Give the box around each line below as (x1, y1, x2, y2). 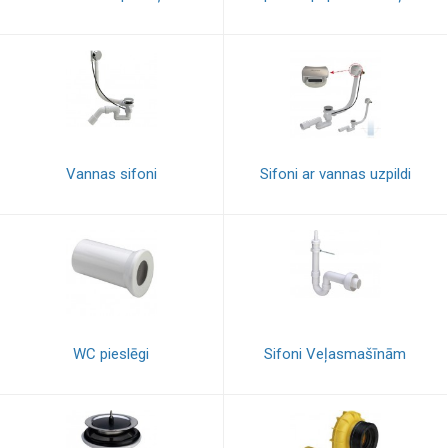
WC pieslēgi (73, 345, 150, 363)
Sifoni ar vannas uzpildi (259, 165, 411, 183)
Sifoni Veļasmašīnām (264, 345, 407, 363)
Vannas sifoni (65, 165, 157, 183)
